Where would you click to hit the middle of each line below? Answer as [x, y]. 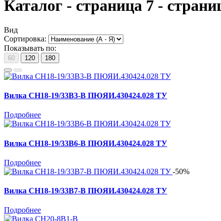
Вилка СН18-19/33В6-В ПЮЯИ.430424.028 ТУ [86, 143]
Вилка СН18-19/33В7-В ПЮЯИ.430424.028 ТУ [86, 191]
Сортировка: [25, 38]
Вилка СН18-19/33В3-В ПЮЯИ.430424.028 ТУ [86, 96]
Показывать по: [30, 48]
